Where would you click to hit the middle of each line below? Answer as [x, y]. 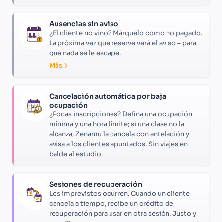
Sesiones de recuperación [96, 185]
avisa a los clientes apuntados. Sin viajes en [118, 144]
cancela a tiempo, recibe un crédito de [111, 204]
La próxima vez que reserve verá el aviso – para [123, 43]
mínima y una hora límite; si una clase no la [117, 124]
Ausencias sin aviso [84, 24]
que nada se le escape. [85, 53]
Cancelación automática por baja [108, 96]
